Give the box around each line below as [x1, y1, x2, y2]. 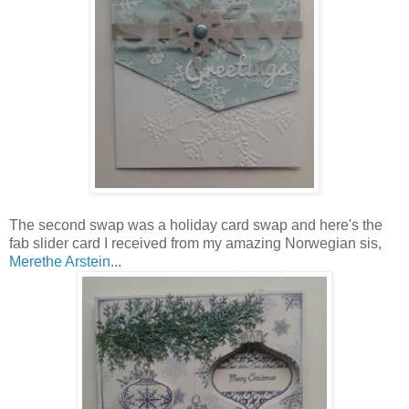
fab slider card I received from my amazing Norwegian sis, [9, 235, 382, 251]
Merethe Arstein [9, 253, 110, 269]
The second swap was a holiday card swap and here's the [9, 216, 383, 233]
